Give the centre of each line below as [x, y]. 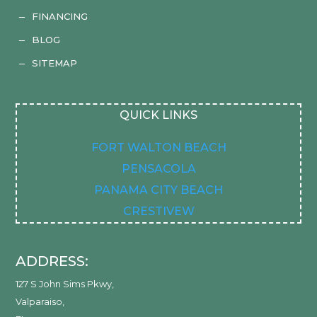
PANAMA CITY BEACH [158, 190]
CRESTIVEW [158, 211]
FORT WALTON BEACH [158, 147]
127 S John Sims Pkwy [64, 283]
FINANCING [59, 16]
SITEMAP [54, 63]
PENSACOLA [158, 168]
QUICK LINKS [158, 115]
